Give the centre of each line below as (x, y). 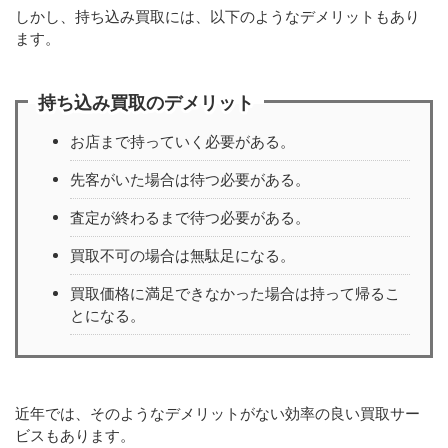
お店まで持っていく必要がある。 (182, 141)
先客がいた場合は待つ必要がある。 (190, 179)
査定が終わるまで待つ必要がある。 (190, 217)
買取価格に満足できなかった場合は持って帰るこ (235, 293)
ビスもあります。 (75, 435)
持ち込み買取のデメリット (146, 102)
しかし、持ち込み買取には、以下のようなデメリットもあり (217, 16)
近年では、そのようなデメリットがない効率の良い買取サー (217, 413)
